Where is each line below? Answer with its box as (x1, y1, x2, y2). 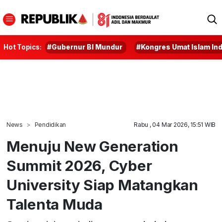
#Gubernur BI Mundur (47, 43, 123, 51)
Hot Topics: (3, 43, 42, 51)
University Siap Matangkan (6, 176, 198, 194)
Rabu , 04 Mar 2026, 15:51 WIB (134, 121, 216, 128)
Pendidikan (34, 121, 66, 128)
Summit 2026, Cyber (6, 157, 152, 174)
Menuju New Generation (6, 137, 178, 155)
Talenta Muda (6, 195, 103, 213)
